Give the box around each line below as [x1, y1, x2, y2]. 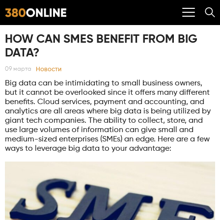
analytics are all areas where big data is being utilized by [5, 107, 211, 115]
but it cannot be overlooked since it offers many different [5, 88, 210, 97]
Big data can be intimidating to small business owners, [5, 79, 202, 87]
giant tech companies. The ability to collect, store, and [5, 116, 203, 125]
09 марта [5, 66, 31, 73]
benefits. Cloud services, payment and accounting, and [5, 98, 204, 106]
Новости [35, 66, 61, 73]
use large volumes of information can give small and [5, 126, 193, 134]
